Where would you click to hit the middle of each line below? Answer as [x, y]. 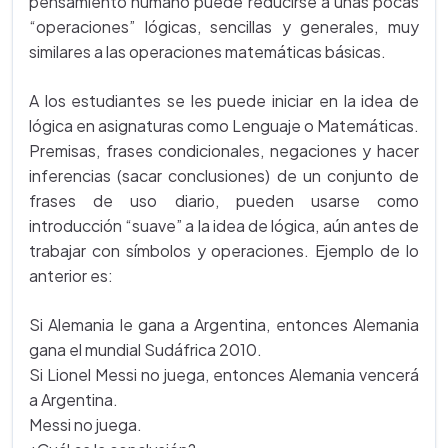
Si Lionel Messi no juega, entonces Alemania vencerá [224, 374]
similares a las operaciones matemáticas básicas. [207, 51]
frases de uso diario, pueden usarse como [224, 200]
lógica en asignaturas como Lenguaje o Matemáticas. [224, 125]
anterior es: [71, 275]
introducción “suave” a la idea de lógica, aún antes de [224, 225]
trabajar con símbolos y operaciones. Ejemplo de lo [224, 250]
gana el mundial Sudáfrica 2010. [145, 349]
